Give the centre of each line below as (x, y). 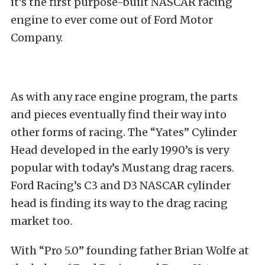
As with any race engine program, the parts (124, 97)
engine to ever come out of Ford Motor (112, 20)
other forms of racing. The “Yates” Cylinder (124, 132)
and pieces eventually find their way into (119, 114)
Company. (37, 38)
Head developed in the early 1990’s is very (120, 150)
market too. (41, 221)
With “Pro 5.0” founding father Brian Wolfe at (130, 251)
